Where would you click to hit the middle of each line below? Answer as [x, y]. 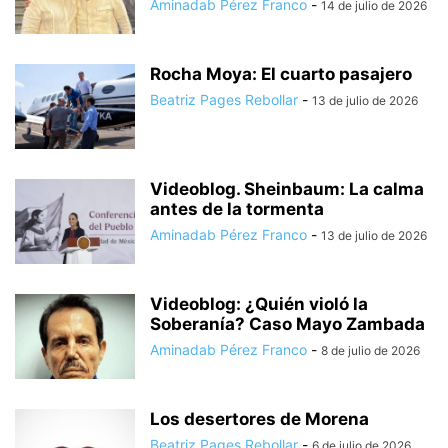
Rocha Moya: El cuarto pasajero [281, 73]
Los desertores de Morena [259, 418]
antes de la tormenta [237, 208]
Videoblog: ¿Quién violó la [259, 303]
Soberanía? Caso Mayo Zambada [287, 323]
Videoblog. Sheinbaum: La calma [287, 188]
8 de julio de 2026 [370, 350]
